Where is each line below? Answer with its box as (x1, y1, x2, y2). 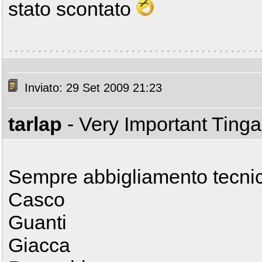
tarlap (8, 113, 62, 135)
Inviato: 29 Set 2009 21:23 (21, 81, 162, 95)
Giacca (8, 234, 70, 256)
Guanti (8, 211, 67, 233)
